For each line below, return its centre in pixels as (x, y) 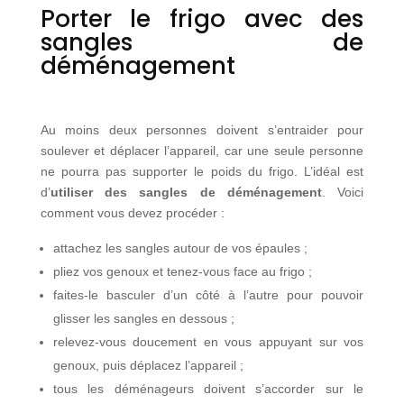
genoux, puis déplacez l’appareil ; (148, 365)
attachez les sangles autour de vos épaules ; (180, 248)
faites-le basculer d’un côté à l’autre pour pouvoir (208, 294)
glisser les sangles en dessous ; (143, 318)
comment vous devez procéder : (132, 212)
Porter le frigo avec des (202, 18)
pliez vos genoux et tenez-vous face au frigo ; (182, 271)
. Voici (343, 192)
